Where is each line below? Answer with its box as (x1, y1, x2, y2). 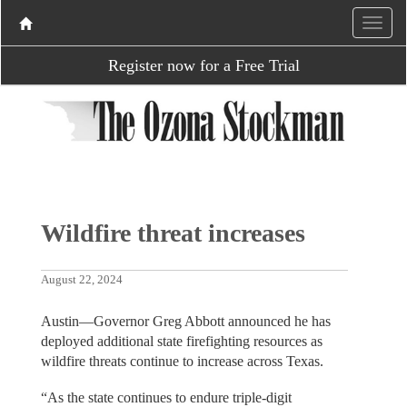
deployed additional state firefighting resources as (40, 333, 323, 349)
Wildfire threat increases (40, 218, 305, 247)
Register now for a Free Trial (107, 56, 300, 74)
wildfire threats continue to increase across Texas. (40, 352, 323, 369)
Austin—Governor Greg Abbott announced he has (40, 313, 331, 329)
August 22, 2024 (40, 273, 123, 286)
